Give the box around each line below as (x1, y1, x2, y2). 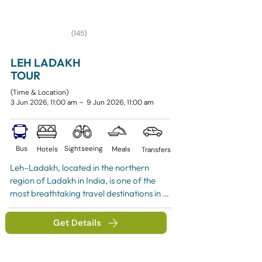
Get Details (53, 217, 101, 229)
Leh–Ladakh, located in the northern (10, 162, 149, 173)
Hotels (37, 144, 58, 154)
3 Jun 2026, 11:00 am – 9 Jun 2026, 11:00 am (11, 98, 154, 107)
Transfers (142, 145, 171, 154)
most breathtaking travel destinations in (10, 188, 161, 199)
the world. (10, 201, 49, 212)
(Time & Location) (11, 88, 68, 97)
